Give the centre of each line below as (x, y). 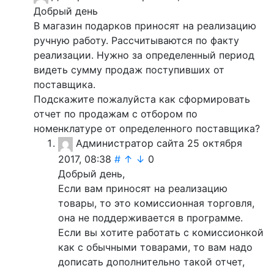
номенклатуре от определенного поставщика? (147, 129)
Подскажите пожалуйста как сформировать (142, 99)
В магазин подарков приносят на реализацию (145, 26)
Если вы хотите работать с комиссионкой (161, 232)
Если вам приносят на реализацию (143, 188)
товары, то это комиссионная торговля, (156, 203)
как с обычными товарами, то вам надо (155, 247)
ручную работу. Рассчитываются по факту (136, 41)
